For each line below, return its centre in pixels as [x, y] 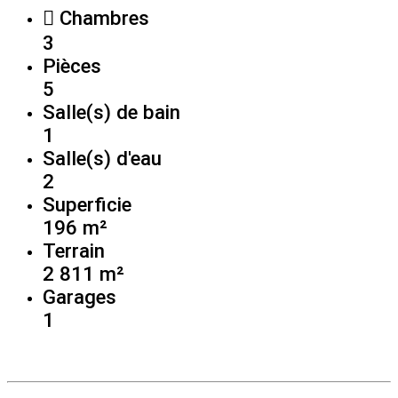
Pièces [72, 65]
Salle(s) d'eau [102, 158]
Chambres [102, 17]
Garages [80, 296]
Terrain [74, 250]
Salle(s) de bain [111, 111]
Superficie [87, 204]
